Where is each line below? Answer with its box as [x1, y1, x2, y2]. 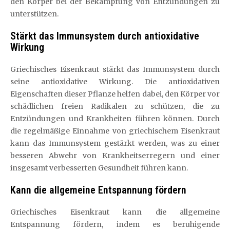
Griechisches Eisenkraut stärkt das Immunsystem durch [10, 65, 220, 74]
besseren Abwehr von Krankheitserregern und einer [10, 151, 220, 160]
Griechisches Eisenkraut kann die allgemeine [10, 207, 220, 217]
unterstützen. [10, 9, 59, 18]
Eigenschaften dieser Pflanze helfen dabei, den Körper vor [10, 89, 220, 99]
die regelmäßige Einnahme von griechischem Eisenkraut [10, 126, 220, 136]
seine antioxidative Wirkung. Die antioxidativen [10, 77, 220, 86]
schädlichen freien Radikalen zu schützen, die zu [10, 102, 220, 111]
